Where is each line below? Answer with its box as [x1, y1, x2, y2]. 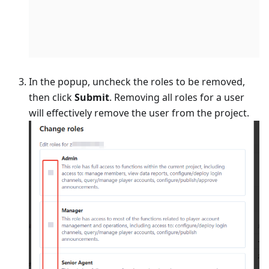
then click [29, 91, 74, 104]
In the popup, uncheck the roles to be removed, [29, 75, 245, 89]
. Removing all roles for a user [109, 91, 244, 104]
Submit [74, 91, 109, 104]
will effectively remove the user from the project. [29, 106, 249, 120]
